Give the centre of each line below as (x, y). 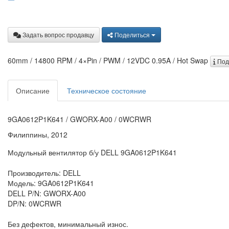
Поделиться (132, 34)
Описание (33, 90)
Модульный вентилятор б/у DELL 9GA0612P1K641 (92, 152)
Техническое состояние (107, 90)
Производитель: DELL (45, 173)
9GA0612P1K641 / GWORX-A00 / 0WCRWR (79, 119)
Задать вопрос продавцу (58, 34)
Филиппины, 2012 (38, 134)
